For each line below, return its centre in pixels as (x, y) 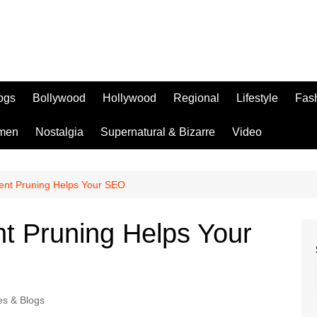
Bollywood (59, 98)
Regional (196, 98)
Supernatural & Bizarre (158, 132)
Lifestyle (257, 98)
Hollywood (129, 98)
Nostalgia (59, 132)
